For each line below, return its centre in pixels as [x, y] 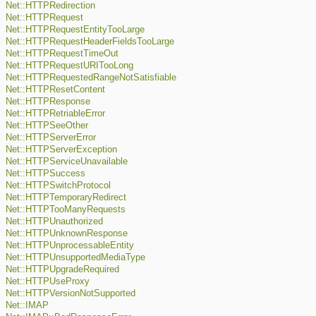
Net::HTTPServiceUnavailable [67, 162]
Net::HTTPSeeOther [47, 126]
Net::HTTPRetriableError [55, 114]
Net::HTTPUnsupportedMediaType [75, 258]
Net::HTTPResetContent [55, 90]
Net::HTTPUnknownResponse [67, 234]
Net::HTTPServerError [51, 138]
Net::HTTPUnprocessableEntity [70, 246]
